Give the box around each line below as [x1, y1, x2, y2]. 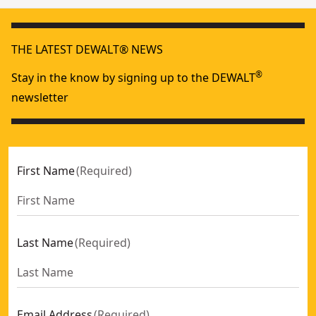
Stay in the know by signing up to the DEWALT [11, 69, 255, 85]
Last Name [17, 234, 73, 250]
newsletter [11, 89, 68, 105]
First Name [17, 162, 75, 178]
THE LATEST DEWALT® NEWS [11, 41, 163, 57]
